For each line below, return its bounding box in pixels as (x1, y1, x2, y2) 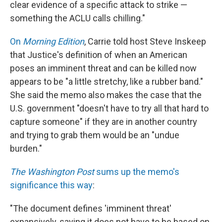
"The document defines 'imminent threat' (10, 203, 171, 214)
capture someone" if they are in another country (10, 116, 197, 127)
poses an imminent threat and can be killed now (10, 63, 197, 73)
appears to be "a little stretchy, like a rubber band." (10, 76, 203, 87)
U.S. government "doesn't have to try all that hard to (10, 103, 209, 113)
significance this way (10, 180, 93, 190)
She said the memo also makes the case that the (10, 90, 202, 100)
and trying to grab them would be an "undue (10, 130, 179, 140)
